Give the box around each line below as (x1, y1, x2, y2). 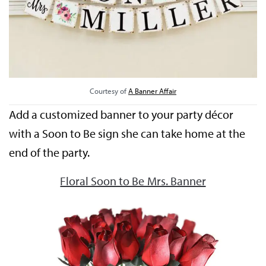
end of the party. (9, 144, 90, 160)
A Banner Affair (128, 85, 176, 96)
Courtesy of (90, 85, 128, 96)
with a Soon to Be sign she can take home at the (9, 125, 246, 141)
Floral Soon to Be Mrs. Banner (60, 173, 206, 188)
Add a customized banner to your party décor (9, 106, 234, 122)
